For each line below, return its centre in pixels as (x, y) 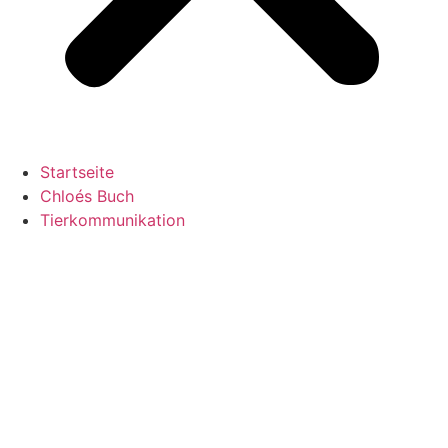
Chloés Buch (87, 195)
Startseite (77, 171)
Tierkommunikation (112, 219)
